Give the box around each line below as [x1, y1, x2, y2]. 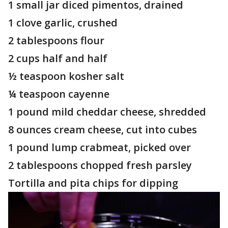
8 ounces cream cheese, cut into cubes [8, 123, 197, 136]
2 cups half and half [8, 51, 107, 65]
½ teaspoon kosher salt [8, 69, 124, 83]
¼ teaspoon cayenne [8, 87, 109, 101]
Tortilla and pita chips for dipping [8, 176, 181, 190]
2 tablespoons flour [8, 34, 104, 47]
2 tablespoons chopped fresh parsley [8, 158, 192, 172]
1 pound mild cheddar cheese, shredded [8, 105, 209, 119]
